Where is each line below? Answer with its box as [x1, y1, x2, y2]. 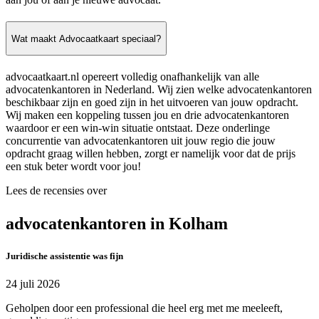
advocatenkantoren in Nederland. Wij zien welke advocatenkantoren [6, 83, 312, 96]
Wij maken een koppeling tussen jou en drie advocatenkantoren [6, 109, 289, 122]
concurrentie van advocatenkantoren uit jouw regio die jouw [6, 135, 276, 147]
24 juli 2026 [6, 278, 60, 291]
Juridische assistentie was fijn [6, 251, 123, 262]
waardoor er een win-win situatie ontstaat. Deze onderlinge [6, 122, 270, 135]
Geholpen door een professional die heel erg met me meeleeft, [6, 302, 283, 315]
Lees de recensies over [6, 184, 107, 197]
